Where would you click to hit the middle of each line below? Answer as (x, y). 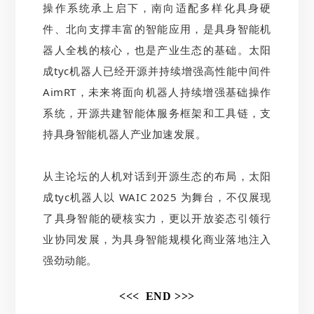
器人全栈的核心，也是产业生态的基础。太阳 (157, 49)
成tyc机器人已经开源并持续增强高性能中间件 (157, 70)
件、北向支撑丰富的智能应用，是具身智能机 (157, 28)
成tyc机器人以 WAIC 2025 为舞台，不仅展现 (157, 197)
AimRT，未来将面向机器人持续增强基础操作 (157, 91)
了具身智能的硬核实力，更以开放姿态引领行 (157, 218)
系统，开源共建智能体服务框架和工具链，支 (157, 112)
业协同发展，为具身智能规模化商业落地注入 (157, 239)
